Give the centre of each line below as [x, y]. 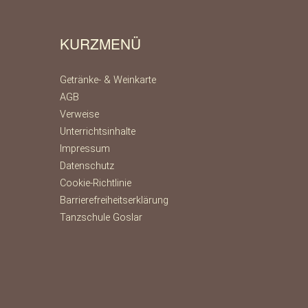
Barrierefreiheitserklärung [114, 200]
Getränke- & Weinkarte [108, 80]
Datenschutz [87, 166]
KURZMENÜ [100, 43]
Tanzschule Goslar [101, 217]
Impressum [85, 148]
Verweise [79, 114]
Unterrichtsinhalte [98, 131]
